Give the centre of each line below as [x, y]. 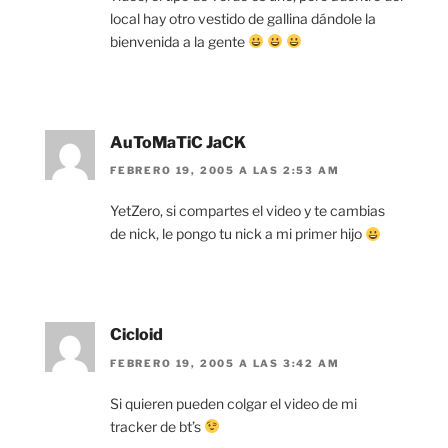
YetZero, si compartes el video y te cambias [247, 211]
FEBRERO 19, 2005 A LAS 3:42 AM [225, 362]
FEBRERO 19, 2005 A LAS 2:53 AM [225, 170]
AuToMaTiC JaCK [178, 143]
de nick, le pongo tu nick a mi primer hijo [237, 234]
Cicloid [136, 335]
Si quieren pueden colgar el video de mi [233, 403]
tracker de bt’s [157, 426]
